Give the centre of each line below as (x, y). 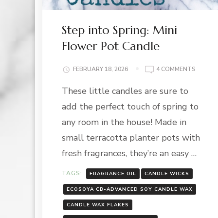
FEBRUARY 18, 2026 (100, 69)
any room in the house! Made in (124, 122)
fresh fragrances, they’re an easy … (129, 154)
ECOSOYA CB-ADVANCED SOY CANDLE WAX (130, 189)
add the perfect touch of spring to (130, 107)
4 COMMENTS (176, 69)
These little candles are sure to (125, 91)
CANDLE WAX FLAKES (98, 205)
